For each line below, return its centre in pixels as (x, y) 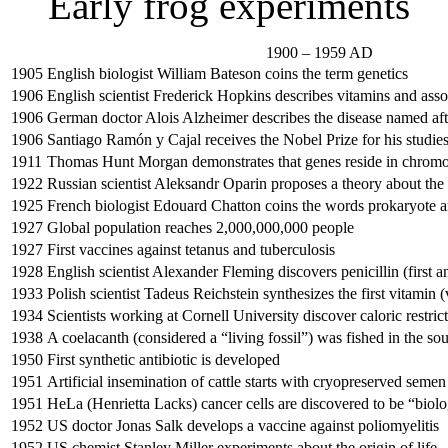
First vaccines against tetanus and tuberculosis (191, 250)
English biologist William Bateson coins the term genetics (227, 74)
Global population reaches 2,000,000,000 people (200, 228)
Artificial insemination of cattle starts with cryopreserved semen (246, 382)
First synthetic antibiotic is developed (163, 360)
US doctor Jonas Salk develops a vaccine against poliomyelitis (243, 426)
